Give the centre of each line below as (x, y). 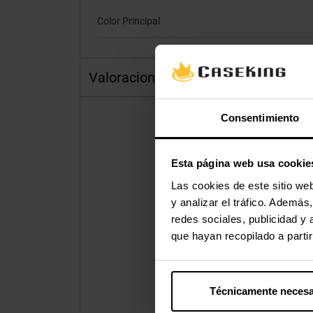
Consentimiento (260, 117)
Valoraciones (129, 78)
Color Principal (129, 21)
